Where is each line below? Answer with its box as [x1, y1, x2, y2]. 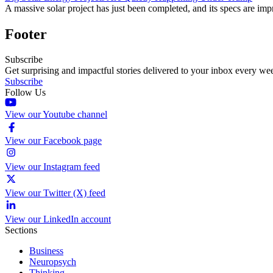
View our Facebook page [5, 135, 102, 146]
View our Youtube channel [5, 109, 107, 120]
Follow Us [5, 87, 46, 98]
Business [29, 246, 63, 257]
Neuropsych [29, 257, 76, 268]
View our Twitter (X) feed [5, 188, 105, 199]
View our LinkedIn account [5, 214, 111, 225]
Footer [5, 26, 47, 42]
